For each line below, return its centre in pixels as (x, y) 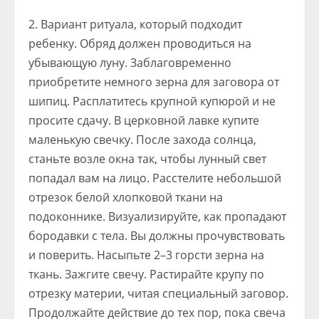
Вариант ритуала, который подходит (141, 24)
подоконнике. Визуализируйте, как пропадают (157, 216)
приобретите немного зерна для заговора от (154, 82)
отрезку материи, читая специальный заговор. (158, 293)
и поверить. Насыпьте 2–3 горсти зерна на (146, 255)
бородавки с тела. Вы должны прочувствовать (157, 236)
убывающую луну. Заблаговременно (130, 63)
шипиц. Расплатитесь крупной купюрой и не (152, 101)
